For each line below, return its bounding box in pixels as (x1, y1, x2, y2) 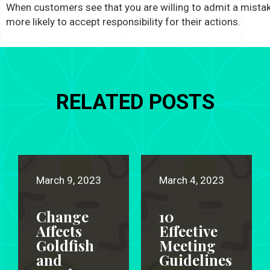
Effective (159, 221, 218, 241)
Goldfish (36, 236, 94, 256)
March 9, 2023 (36, 174, 101, 187)
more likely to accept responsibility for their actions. (6, 16, 240, 28)
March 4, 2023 (159, 174, 224, 187)
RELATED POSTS (55, 90, 215, 115)
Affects (36, 221, 82, 241)
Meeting (159, 236, 216, 256)
